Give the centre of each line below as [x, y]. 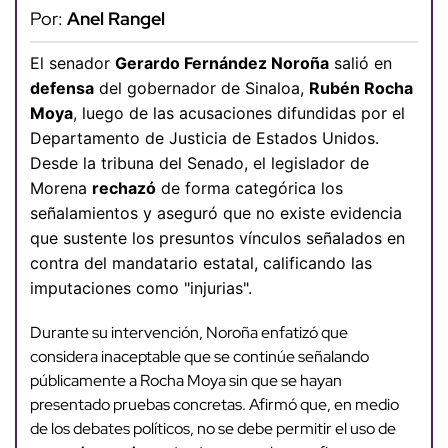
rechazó [123, 188]
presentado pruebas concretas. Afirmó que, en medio [214, 405]
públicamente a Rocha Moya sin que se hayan [185, 381]
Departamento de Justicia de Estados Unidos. [204, 138]
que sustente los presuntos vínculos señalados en [217, 238]
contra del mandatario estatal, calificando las [200, 263]
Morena [60, 188]
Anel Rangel [115, 18]
